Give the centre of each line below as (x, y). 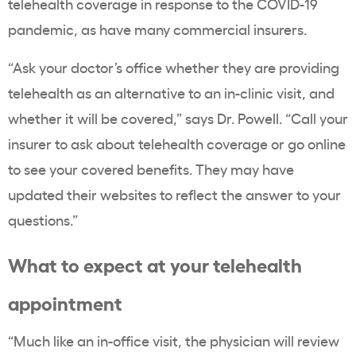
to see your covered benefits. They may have (151, 169)
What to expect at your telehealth (155, 264)
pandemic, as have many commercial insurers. (157, 29)
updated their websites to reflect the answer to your (174, 194)
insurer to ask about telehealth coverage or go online (177, 143)
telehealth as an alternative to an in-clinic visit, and (171, 93)
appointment (65, 302)
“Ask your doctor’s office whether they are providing (174, 67)
